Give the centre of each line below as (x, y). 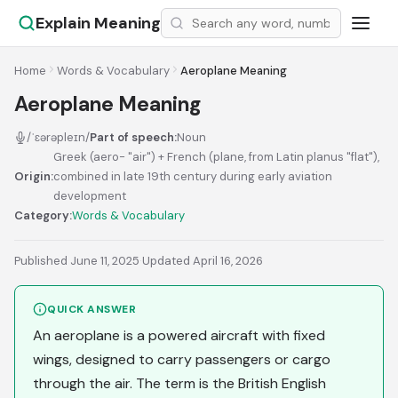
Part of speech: (133, 137)
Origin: (34, 176)
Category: (43, 215)
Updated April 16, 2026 (203, 261)
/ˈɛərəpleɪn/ (58, 137)
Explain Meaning (98, 23)
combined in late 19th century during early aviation (193, 176)
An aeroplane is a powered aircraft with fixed (179, 335)
